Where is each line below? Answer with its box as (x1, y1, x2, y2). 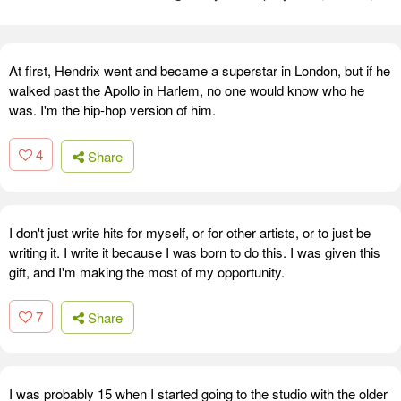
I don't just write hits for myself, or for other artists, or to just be (9, 222, 371, 242)
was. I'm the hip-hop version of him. (9, 100, 216, 119)
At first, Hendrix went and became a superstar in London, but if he (9, 61, 390, 80)
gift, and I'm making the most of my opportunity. (9, 261, 285, 281)
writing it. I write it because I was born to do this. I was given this (9, 242, 380, 261)
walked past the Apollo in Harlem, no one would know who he (9, 81, 364, 99)
